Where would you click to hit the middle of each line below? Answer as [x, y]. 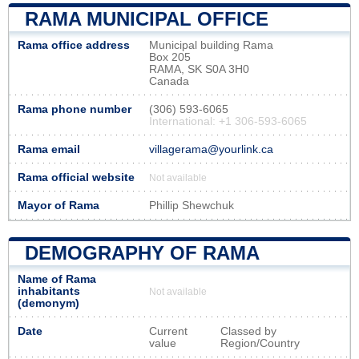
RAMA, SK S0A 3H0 [199, 69]
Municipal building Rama [211, 45]
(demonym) [48, 303]
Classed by [248, 331]
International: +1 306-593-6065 [228, 121]
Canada [169, 81]
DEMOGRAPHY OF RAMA [142, 252]
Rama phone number [75, 109]
